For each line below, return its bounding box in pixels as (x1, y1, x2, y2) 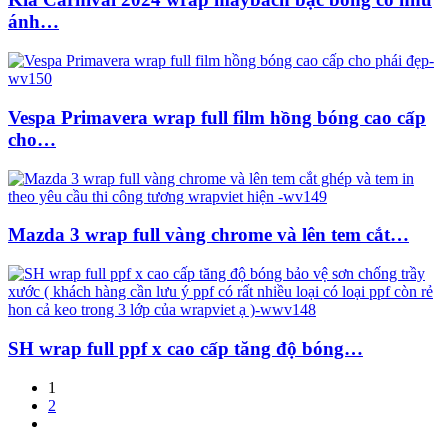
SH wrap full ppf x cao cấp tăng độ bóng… (8, 337, 363, 359)
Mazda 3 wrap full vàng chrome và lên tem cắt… (8, 224, 409, 246)
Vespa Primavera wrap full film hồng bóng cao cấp (8, 106, 426, 128)
